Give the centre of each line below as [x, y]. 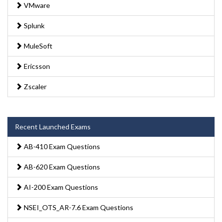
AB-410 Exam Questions [61, 146]
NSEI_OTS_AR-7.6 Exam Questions [78, 207]
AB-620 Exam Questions [61, 166]
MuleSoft [37, 46]
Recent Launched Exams [53, 126]
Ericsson [36, 66]
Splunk [33, 25]
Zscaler [34, 86]
